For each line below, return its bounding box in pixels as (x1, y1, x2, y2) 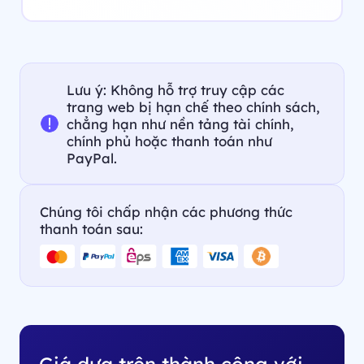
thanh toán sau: (39, 219, 143, 237)
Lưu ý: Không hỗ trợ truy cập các (67, 80, 285, 98)
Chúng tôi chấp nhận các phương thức (39, 202, 292, 220)
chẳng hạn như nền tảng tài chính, (67, 115, 294, 132)
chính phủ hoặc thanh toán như (67, 132, 273, 149)
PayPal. (67, 149, 118, 167)
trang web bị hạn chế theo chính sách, (67, 97, 320, 115)
